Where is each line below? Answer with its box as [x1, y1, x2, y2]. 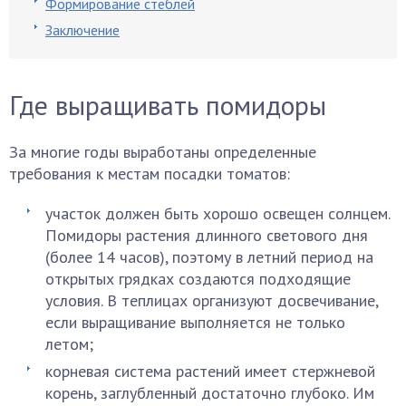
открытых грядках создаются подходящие [45, 268, 351, 289]
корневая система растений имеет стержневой [45, 361, 375, 382]
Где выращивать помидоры [9, 87, 326, 122]
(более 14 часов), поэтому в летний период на [45, 246, 373, 267]
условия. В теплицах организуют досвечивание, [45, 290, 378, 311]
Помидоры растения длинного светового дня [45, 225, 368, 246]
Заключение [45, 21, 120, 39]
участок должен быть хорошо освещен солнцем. [45, 203, 390, 224]
